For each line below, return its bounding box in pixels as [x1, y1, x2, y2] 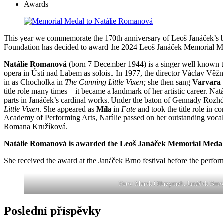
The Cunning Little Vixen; [65, 78, 148, 87]
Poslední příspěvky [4, 204, 101, 217]
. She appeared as [39, 105, 96, 113]
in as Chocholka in [4, 78, 65, 87]
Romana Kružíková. [4, 122, 68, 131]
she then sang [148, 78, 192, 87]
